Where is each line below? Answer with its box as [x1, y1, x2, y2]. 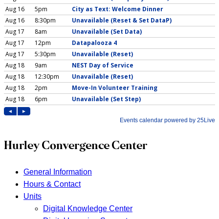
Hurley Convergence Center [4, 140, 147, 152]
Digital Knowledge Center [43, 204, 132, 213]
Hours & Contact [23, 179, 81, 188]
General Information [23, 167, 92, 176]
